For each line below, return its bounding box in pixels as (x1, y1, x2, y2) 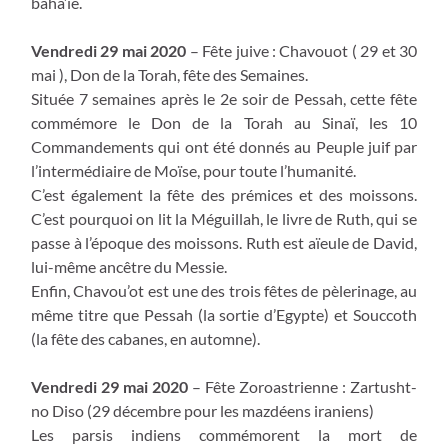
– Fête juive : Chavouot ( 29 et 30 (186, 40, 417, 60)
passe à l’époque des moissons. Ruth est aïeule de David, (31, 232, 417, 252)
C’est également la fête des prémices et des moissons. (31, 184, 417, 204)
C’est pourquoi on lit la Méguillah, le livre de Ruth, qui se (31, 208, 417, 228)
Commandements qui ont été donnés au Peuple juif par (31, 136, 417, 156)
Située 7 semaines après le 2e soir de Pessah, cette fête (31, 88, 417, 108)
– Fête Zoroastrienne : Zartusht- (188, 376, 417, 396)
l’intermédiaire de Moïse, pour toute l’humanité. (31, 160, 356, 180)
